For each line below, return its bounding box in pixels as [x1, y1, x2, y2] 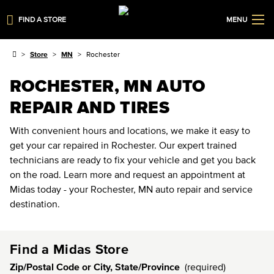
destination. [10, 198, 60, 209]
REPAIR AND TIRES [10, 97, 169, 117]
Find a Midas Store [10, 242, 129, 256]
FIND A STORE [18, 15, 67, 23]
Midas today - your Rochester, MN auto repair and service [10, 183, 253, 194]
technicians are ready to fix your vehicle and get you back [10, 154, 256, 165]
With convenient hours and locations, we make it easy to [10, 125, 250, 136]
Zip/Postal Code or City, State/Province [10, 261, 180, 272]
